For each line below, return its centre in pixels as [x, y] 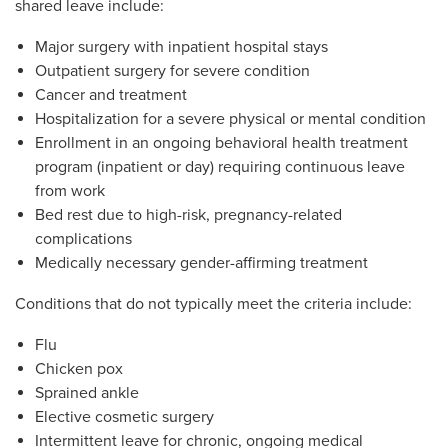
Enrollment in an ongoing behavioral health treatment [221, 143]
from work [70, 191]
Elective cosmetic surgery [124, 417]
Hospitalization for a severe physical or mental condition [230, 119]
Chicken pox [79, 369]
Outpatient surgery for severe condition [172, 71]
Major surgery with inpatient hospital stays [181, 47]
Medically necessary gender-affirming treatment [201, 263]
